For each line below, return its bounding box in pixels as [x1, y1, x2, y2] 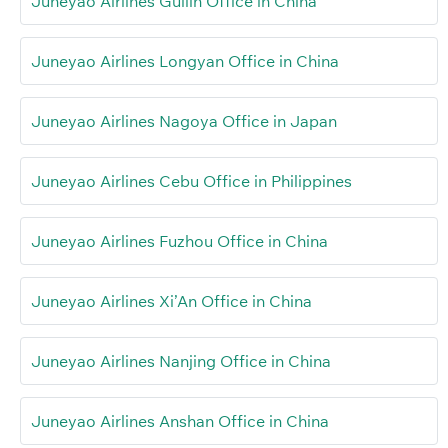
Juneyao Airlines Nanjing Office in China [31, 350, 331, 371]
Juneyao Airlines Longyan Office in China [31, 50, 339, 71]
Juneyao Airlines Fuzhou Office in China [31, 230, 328, 251]
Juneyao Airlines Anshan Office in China [31, 410, 329, 431]
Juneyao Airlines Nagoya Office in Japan [31, 110, 337, 131]
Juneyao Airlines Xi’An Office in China [31, 290, 312, 311]
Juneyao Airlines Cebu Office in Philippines [31, 170, 352, 191]
